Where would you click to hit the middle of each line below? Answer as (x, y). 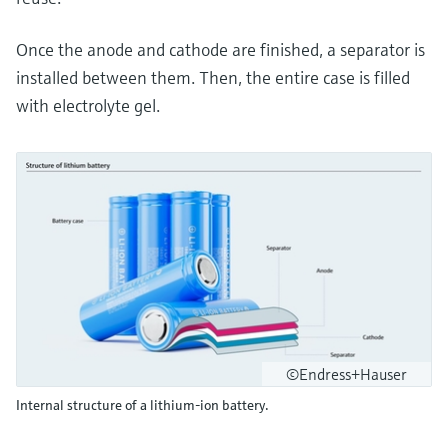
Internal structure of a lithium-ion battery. (142, 404)
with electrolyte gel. (88, 105)
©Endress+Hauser (346, 373)
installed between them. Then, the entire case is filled (213, 77)
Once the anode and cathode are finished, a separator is (220, 49)
